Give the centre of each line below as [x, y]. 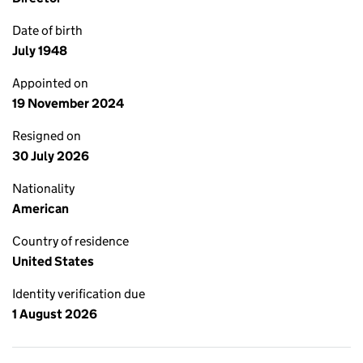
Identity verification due [79, 294]
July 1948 [40, 51]
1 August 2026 [55, 314]
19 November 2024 [68, 103]
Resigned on [47, 136]
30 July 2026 [51, 156]
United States [53, 261]
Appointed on [50, 83]
